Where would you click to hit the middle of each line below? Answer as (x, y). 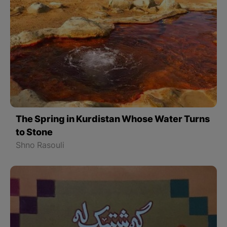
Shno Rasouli (40, 146)
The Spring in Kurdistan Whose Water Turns (113, 120)
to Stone (34, 133)
